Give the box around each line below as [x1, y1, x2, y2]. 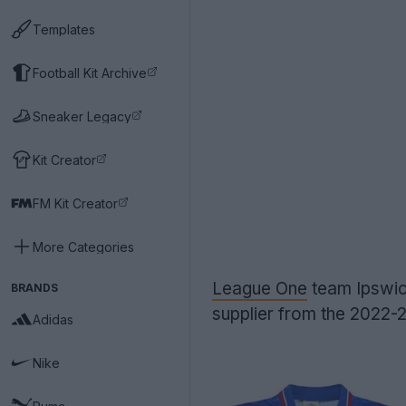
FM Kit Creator [33, 195, 118, 211]
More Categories [33, 238, 134, 255]
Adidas [33, 311, 73, 327]
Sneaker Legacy [33, 108, 131, 124]
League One [212, 278, 307, 299]
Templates [33, 21, 95, 37]
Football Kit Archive [33, 64, 147, 81]
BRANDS [11, 281, 58, 295]
